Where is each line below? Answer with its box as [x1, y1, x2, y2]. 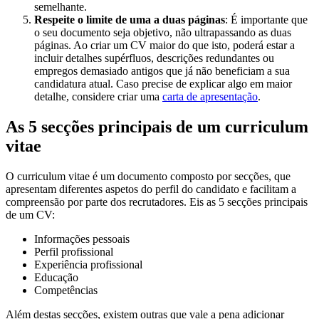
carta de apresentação [162, 90, 258, 103]
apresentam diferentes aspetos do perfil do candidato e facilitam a [6, 183, 296, 196]
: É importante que [225, 14, 308, 26]
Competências [34, 284, 98, 297]
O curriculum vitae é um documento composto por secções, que [6, 170, 291, 183]
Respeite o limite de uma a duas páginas [34, 14, 225, 26]
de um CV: [6, 209, 55, 221]
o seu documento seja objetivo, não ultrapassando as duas [34, 26, 291, 39]
